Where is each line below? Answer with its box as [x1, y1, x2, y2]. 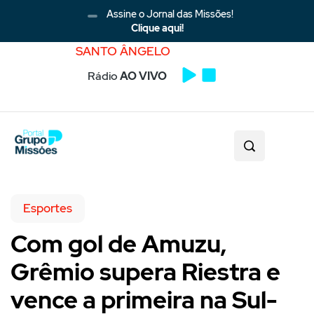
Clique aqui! [130, 22, 184, 34]
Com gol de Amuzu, [11, 227, 226, 259]
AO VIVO [120, 69, 167, 83]
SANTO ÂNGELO [75, 43, 170, 59]
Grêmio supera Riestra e [11, 255, 280, 287]
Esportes [23, 200, 72, 216]
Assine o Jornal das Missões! [104, 8, 233, 20]
